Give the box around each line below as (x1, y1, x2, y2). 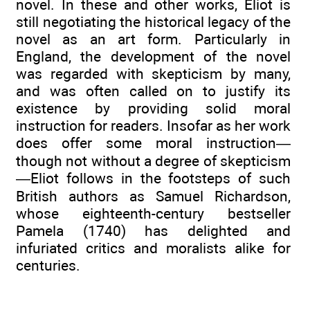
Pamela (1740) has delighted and (16, 221, 291, 239)
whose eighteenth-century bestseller (16, 204, 291, 222)
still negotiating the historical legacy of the (16, 12, 291, 30)
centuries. (16, 256, 80, 274)
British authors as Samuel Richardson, (16, 187, 291, 205)
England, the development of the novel (16, 47, 291, 65)
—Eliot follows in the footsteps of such (16, 169, 291, 187)
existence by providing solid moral (16, 99, 291, 117)
